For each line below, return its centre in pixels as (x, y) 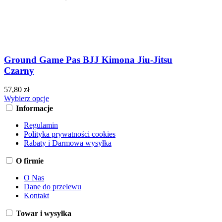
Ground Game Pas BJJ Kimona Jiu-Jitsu (88, 59)
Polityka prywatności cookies (70, 134)
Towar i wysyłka (44, 214)
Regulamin (41, 125)
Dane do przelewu (53, 187)
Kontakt (36, 196)
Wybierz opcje (27, 99)
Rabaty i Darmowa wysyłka (68, 143)
